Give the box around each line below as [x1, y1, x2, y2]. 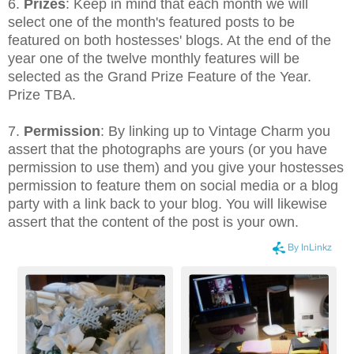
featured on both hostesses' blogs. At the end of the [8, 32, 331, 49]
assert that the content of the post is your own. [8, 214, 299, 231]
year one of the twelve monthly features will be [8, 51, 299, 67]
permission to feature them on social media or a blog [8, 178, 338, 194]
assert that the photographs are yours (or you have [8, 141, 327, 158]
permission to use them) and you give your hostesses [8, 160, 344, 176]
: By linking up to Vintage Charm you [100, 123, 330, 140]
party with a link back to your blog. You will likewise [8, 196, 327, 213]
